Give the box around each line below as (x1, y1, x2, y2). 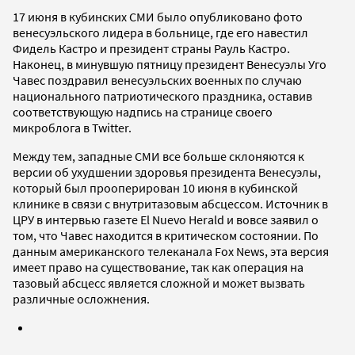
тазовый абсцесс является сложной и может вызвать (13, 274, 305, 291)
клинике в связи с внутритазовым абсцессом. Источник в (13, 195, 328, 212)
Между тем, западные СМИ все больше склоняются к (13, 147, 304, 164)
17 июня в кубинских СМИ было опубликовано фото (13, 8, 303, 25)
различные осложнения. (13, 290, 150, 307)
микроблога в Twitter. (13, 119, 132, 136)
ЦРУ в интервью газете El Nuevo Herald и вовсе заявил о (13, 211, 319, 227)
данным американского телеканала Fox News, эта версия (13, 242, 329, 259)
